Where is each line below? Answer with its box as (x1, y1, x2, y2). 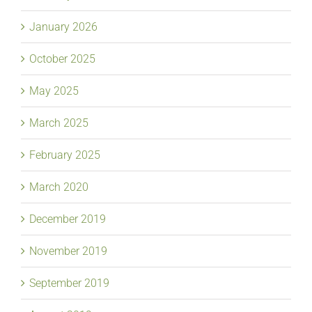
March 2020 (29, 180, 88, 194)
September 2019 (29, 276, 109, 290)
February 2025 (29, 148, 100, 162)
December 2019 (29, 212, 106, 226)
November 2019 (29, 244, 107, 258)
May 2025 (29, 84, 79, 97)
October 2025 (29, 52, 95, 65)
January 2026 (29, 19, 97, 33)
